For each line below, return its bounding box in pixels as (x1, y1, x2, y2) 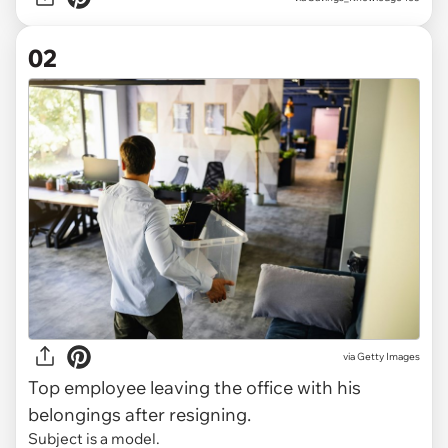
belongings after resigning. (28, 402, 251, 426)
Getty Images (357, 350, 420, 364)
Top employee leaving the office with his (28, 375, 361, 399)
